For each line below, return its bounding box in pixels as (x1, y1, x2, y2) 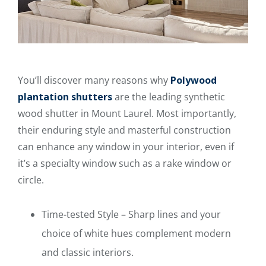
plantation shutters (18, 90, 112, 103)
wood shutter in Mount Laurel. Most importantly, (18, 106, 236, 120)
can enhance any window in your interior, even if (18, 140, 234, 153)
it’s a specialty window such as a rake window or (18, 156, 232, 170)
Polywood (170, 73, 217, 87)
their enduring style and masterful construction (18, 123, 231, 137)
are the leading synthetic (112, 90, 225, 103)
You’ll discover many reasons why (18, 73, 170, 87)
